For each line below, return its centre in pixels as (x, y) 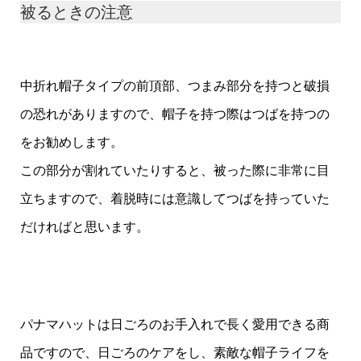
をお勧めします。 (71, 141)
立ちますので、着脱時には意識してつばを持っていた (174, 198)
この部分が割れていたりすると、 (116, 170)
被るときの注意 (76, 12)
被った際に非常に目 (271, 170)
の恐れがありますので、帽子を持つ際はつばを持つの (174, 113)
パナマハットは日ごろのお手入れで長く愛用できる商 (174, 324)
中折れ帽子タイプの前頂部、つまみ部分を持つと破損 (174, 85)
